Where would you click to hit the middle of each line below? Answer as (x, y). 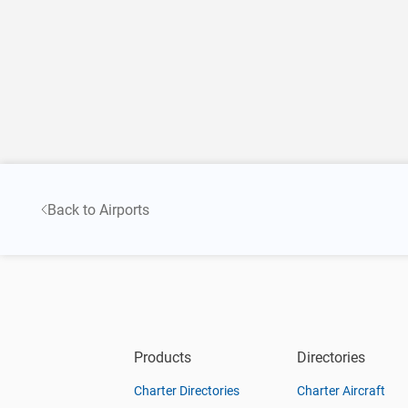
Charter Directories (187, 391)
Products (163, 357)
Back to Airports (98, 209)
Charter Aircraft (341, 391)
